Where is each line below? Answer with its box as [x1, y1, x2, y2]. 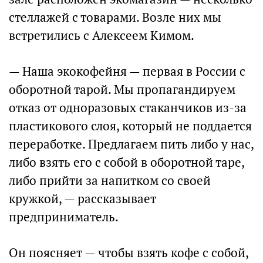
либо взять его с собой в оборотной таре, [9, 154, 244, 170]
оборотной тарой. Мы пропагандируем [9, 82, 235, 97]
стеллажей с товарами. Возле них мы [9, 9, 221, 25]
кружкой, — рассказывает [9, 191, 156, 207]
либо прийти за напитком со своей [9, 173, 211, 188]
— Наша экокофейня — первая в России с [9, 63, 245, 79]
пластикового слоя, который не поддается [9, 118, 252, 134]
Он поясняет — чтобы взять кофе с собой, [9, 245, 248, 261]
